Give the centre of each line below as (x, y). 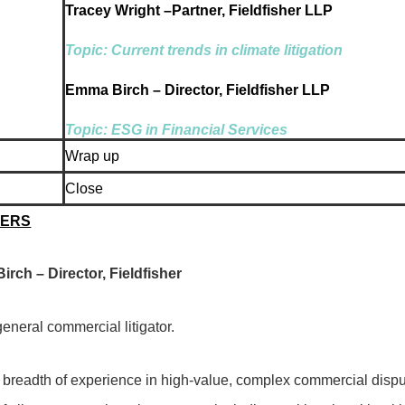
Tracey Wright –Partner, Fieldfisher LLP (198, 10)
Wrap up (92, 155)
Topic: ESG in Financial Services (176, 129)
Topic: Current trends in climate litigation (203, 50)
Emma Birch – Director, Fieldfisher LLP (197, 90)
